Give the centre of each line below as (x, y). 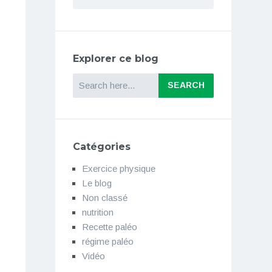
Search (87, 78)
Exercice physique (118, 169)
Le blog (97, 183)
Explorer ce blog (115, 58)
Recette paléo (109, 227)
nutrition (97, 212)
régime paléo (107, 242)
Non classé (104, 198)
